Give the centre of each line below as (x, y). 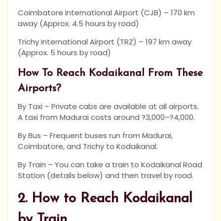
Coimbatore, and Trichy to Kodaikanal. (88, 147)
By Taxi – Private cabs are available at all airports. (108, 107)
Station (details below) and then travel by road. (106, 176)
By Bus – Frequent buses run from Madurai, (95, 136)
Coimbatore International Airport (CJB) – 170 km (106, 13)
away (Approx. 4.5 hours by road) (78, 24)
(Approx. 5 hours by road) (64, 53)
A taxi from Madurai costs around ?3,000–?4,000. (106, 117)
